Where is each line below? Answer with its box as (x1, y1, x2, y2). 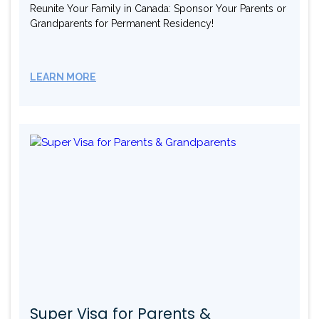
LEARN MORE (30, 71, 96, 83)
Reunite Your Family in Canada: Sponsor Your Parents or (30, 3, 286, 15)
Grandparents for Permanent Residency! (30, 18, 214, 30)
